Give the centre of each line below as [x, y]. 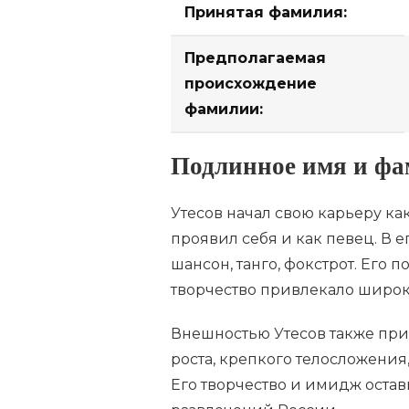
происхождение [251, 83]
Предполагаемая [255, 58]
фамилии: [224, 109]
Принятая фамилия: [266, 12]
